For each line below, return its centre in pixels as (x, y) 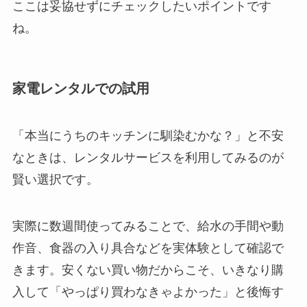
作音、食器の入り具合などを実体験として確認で (148, 248)
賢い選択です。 (55, 180)
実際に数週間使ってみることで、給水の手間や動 (148, 226)
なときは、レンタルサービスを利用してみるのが (148, 158)
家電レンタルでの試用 (81, 88)
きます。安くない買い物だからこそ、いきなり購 (148, 270)
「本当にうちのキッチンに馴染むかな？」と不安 (148, 136)
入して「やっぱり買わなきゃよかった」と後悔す (148, 292)
